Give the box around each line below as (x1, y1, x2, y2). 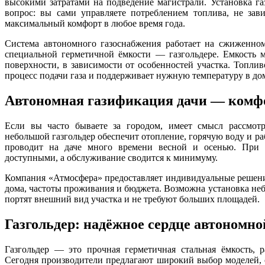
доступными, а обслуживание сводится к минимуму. (5, 153, 218, 163)
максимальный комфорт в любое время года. (5, 18, 185, 29)
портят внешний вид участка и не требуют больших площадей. (5, 194, 260, 205)
